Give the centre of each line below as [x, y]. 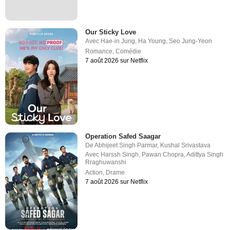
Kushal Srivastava [186, 146]
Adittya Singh [205, 155]
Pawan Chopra [163, 155]
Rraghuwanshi [106, 162]
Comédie [129, 52]
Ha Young [152, 41]
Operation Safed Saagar [123, 137]
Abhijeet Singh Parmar [126, 146]
